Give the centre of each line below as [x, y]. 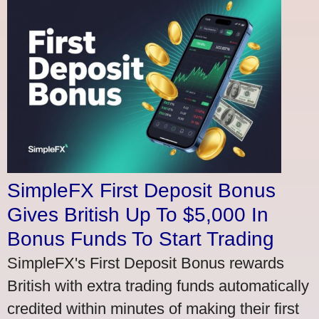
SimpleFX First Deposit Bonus [141, 190]
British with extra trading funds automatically [158, 286]
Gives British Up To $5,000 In [138, 214]
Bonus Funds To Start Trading [141, 239]
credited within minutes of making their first [153, 308]
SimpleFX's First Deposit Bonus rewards [146, 263]
